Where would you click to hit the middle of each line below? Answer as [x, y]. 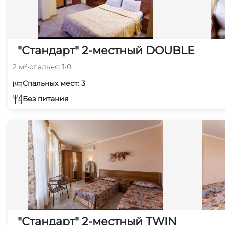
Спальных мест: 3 [54, 83]
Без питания [45, 99]
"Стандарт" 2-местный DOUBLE [106, 50]
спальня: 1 [47, 67]
